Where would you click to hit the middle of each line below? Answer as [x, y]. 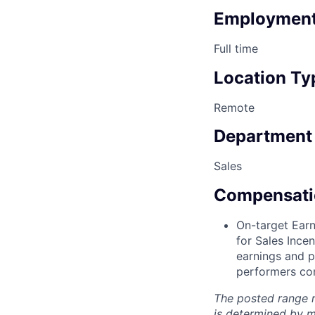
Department [263, 136]
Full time [236, 48]
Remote [234, 107]
